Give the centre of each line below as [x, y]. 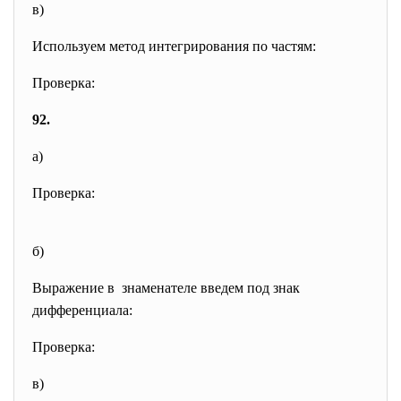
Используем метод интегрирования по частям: [174, 46]
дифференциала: [82, 310]
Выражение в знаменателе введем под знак [166, 288]
